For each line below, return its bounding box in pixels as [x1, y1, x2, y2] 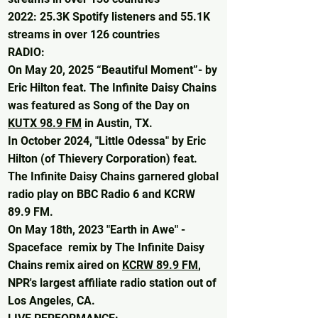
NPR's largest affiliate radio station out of [8, 276, 216, 290]
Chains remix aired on [8, 258, 122, 273]
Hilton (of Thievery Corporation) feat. [8, 152, 197, 166]
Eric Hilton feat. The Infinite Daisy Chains [8, 81, 216, 95]
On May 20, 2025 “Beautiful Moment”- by [8, 63, 217, 77]
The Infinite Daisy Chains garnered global [8, 170, 219, 184]
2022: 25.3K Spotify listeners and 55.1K [8, 10, 210, 24]
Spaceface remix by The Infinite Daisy [8, 241, 204, 255]
